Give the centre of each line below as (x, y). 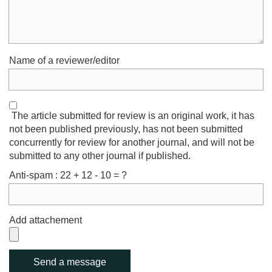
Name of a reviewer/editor (64, 60)
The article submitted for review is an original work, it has (132, 116)
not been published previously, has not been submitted (126, 129)
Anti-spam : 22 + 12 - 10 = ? (68, 175)
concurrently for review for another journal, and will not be (132, 142)
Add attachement (46, 220)
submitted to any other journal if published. (100, 156)
